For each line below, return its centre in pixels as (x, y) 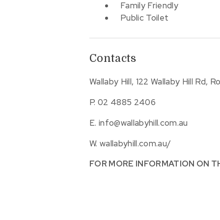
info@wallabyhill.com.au (143, 123)
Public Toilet (144, 17)
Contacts (113, 58)
